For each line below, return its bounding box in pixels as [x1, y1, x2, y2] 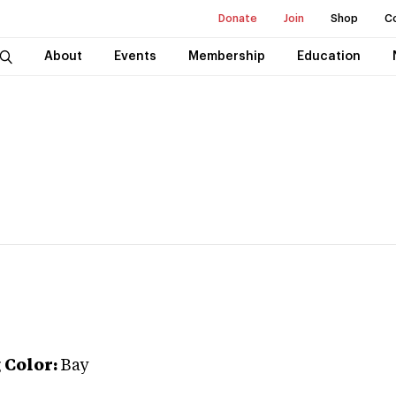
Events [113, 50, 156, 63]
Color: [4, 358, 57, 374]
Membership [187, 50, 265, 63]
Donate [218, 13, 257, 24]
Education [296, 50, 361, 63]
